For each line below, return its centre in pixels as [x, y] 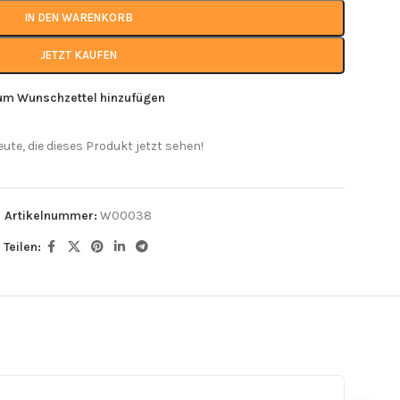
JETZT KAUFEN [78, 54]
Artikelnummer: [53, 215]
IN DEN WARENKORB [78, 17]
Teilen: [22, 246]
